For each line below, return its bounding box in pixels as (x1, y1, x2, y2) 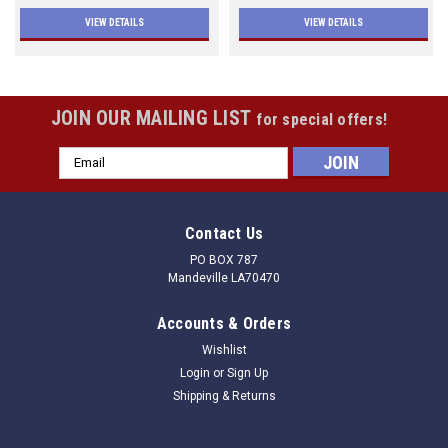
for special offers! (256, 109, 388, 129)
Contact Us (184, 223, 264, 243)
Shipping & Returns (172, 388, 276, 403)
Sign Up (227, 365, 269, 380)
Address (59, 169, 113, 186)
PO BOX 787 (190, 252, 258, 267)
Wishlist (201, 342, 247, 357)
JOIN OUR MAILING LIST (50, 105, 257, 130)
